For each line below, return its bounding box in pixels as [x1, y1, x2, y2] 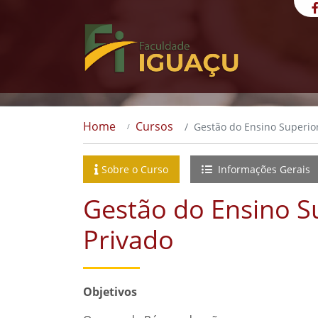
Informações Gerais [215, 163, 310, 176]
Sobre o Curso [102, 163, 168, 176]
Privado [83, 222, 174, 257]
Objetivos [83, 284, 137, 300]
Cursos [136, 119, 173, 134]
